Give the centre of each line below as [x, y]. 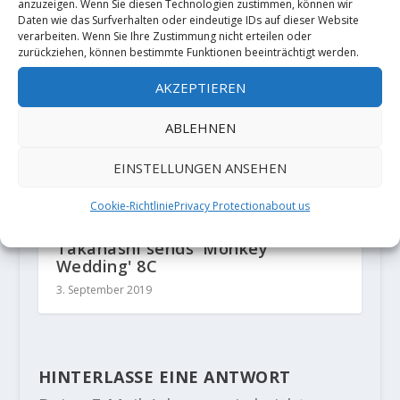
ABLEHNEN [200, 127]
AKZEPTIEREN [200, 87]
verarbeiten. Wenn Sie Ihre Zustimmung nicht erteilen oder [165, 36]
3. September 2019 [104, 290]
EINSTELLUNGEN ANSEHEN [200, 167]
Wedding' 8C [107, 267]
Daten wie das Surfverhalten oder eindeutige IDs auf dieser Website [188, 20]
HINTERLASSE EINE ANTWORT [164, 377]
